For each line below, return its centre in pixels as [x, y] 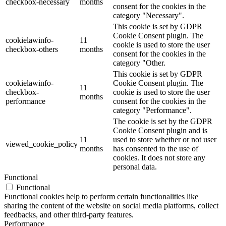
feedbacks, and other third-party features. [69, 215]
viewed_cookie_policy [42, 144]
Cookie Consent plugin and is [160, 131]
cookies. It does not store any [159, 158]
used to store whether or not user [165, 140]
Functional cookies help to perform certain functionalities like [101, 197]
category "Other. [139, 63]
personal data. [135, 167]
